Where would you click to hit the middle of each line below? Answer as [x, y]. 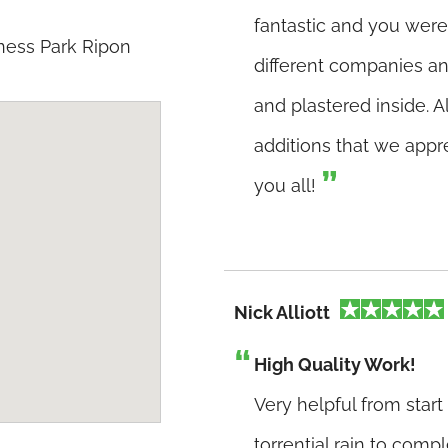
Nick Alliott [282, 312]
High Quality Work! [335, 364]
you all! [285, 185]
